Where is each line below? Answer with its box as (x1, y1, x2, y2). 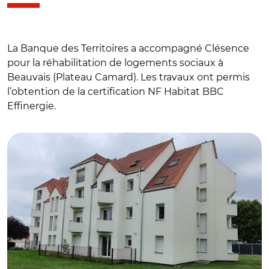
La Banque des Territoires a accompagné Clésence (7, 43, 249, 54)
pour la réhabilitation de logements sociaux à (7, 57, 223, 68)
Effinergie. (7, 100, 56, 112)
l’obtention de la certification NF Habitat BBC (7, 86, 224, 97)
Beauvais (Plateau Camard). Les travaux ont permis (7, 71, 250, 83)
